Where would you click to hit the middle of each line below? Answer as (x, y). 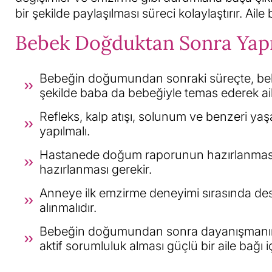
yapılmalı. (65, 131)
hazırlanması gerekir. (96, 169)
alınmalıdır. (68, 208)
